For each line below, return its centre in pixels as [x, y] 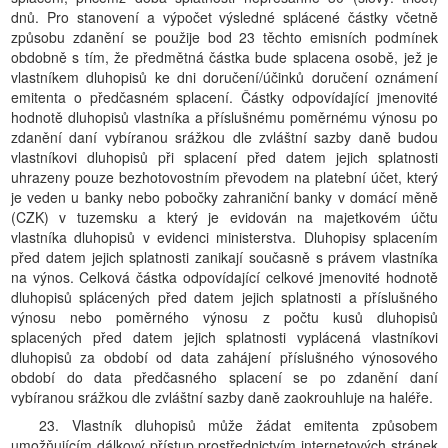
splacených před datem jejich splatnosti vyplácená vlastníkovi [224, 337]
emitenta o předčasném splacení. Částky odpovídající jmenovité [224, 97]
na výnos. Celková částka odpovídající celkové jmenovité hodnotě [224, 277]
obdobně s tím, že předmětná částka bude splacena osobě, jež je [224, 57]
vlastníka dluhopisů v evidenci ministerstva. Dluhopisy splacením [224, 237]
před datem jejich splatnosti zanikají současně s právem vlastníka [224, 257]
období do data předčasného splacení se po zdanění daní [224, 377]
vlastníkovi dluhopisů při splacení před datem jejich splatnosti [224, 157]
